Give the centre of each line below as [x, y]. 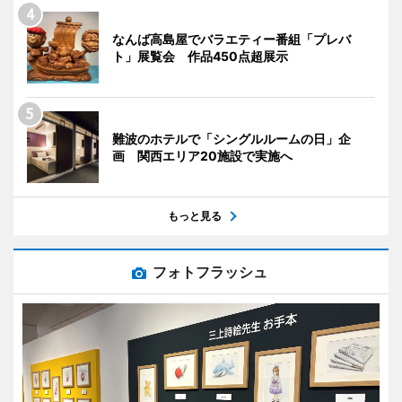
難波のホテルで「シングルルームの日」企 [232, 138]
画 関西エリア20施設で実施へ [202, 155]
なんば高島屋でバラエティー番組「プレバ [232, 39]
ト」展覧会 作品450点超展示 [200, 56]
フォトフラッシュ [210, 271]
